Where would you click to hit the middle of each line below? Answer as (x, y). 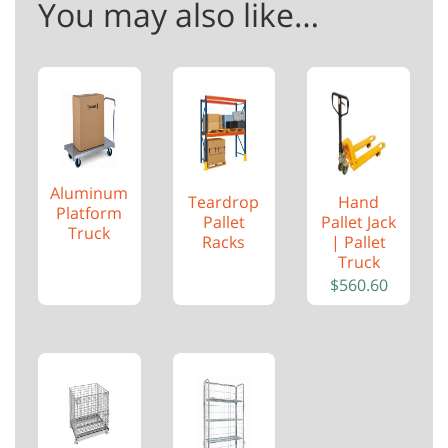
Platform (89, 213)
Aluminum (89, 193)
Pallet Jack (359, 221)
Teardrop (224, 201)
